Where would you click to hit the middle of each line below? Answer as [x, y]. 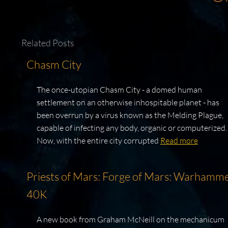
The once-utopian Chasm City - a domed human [119, 90]
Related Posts [48, 43]
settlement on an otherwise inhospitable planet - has [128, 103]
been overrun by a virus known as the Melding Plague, [130, 115]
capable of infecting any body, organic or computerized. [132, 128]
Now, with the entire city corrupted [98, 141]
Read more [179, 141]
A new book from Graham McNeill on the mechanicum [130, 220]
